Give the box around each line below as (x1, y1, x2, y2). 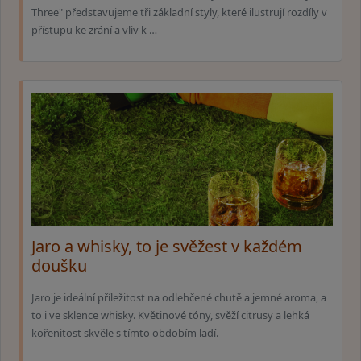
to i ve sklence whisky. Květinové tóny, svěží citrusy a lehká (31, 308, 309, 323)
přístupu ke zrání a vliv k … (31, 23, 157, 38)
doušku (31, 255, 87, 277)
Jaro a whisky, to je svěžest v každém (31, 235, 302, 258)
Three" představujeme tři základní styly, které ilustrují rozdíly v (31, 5, 327, 20)
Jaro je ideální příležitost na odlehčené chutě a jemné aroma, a (31, 290, 326, 305)
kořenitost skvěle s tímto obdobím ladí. (31, 326, 218, 341)
